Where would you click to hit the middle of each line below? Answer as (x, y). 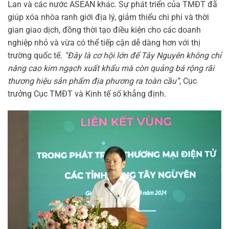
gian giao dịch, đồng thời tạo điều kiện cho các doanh (104, 30)
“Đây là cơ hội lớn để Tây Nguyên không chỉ (143, 55)
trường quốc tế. (36, 55)
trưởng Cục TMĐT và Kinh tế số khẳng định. (87, 94)
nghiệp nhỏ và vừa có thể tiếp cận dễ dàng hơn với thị (104, 42)
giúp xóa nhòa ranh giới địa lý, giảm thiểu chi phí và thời (108, 17)
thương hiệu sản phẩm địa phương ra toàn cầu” (94, 81)
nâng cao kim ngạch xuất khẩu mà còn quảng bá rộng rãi (111, 68)
